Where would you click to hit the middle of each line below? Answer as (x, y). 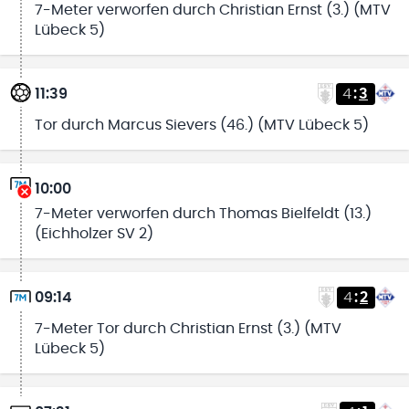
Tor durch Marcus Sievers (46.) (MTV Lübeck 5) (201, 125)
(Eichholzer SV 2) (94, 233)
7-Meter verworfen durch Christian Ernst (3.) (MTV (212, 10)
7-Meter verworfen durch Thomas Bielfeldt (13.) (203, 213)
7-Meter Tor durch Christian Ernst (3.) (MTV (188, 328)
